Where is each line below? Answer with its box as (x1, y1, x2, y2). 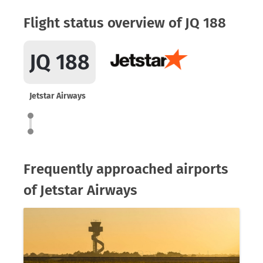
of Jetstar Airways (23, 182, 137, 198)
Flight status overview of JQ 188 (23, 15, 226, 31)
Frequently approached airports (23, 161, 228, 177)
